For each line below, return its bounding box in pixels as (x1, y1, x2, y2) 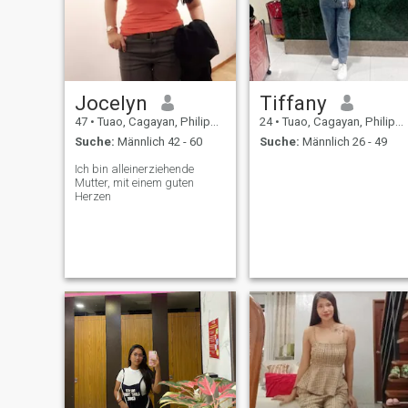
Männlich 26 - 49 (299, 135, 387, 149)
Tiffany (259, 90, 327, 115)
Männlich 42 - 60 (114, 135, 202, 149)
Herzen (74, 189, 111, 204)
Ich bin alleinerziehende (74, 162, 194, 177)
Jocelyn (74, 90, 148, 115)
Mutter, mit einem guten (74, 176, 194, 190)
